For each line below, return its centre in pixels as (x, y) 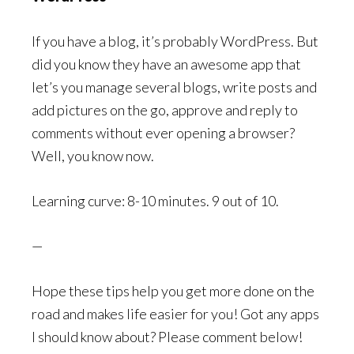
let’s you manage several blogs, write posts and (174, 87)
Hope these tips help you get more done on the (173, 291)
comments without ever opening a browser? (163, 133)
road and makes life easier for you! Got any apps (175, 314)
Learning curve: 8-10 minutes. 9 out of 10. (155, 201)
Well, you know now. (93, 156)
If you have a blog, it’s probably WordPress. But (175, 41)
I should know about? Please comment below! (167, 337)
